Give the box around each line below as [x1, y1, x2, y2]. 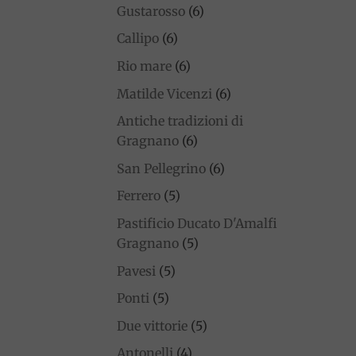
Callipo [117, 30, 159, 47]
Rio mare [117, 57, 172, 74]
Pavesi [117, 262, 156, 279]
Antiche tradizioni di [117, 113, 243, 130]
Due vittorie [117, 317, 188, 334]
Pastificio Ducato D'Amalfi [117, 215, 277, 231]
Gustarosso [117, 2, 185, 19]
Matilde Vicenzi [117, 85, 212, 102]
